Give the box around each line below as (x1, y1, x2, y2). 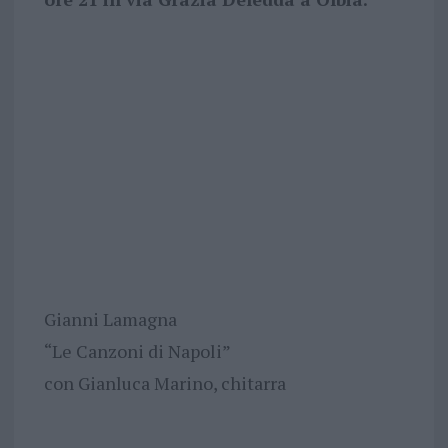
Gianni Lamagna (43, 306, 177, 331)
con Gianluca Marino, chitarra (43, 370, 286, 395)
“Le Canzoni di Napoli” (43, 338, 231, 363)
